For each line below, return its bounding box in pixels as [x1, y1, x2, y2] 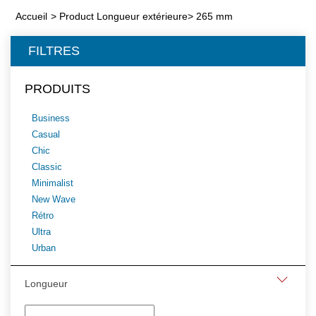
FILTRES [28, 44, 80, 58]
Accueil [16, 11, 47, 22]
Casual [32, 129, 60, 140]
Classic [32, 162, 62, 172]
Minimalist [32, 178, 73, 188]
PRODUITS [25, 82, 90, 96]
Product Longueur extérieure [59, 11, 188, 22]
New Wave [32, 194, 75, 205]
